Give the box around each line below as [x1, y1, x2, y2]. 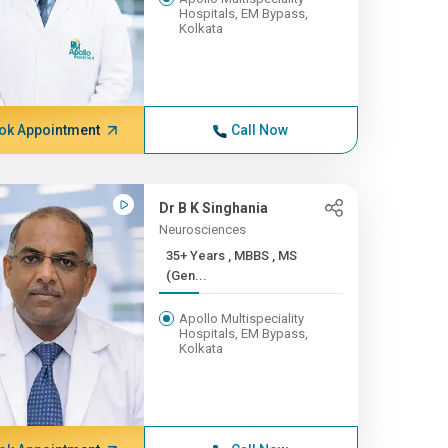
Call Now [231, 122, 289, 138]
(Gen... [165, 268, 207, 283]
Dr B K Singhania [158, 200, 268, 216]
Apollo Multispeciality [178, 311, 304, 326]
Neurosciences [158, 222, 246, 237]
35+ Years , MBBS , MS [165, 248, 228, 263]
